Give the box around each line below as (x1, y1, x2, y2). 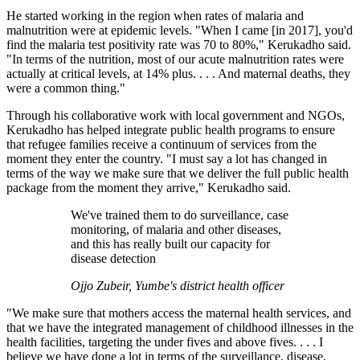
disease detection (71, 252, 156, 266)
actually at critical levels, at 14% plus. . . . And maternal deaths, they (6, 67, 350, 81)
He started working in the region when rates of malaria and (6, 9, 304, 23)
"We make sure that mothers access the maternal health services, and (6, 306, 351, 321)
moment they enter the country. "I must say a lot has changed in (6, 152, 327, 166)
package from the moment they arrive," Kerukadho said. (6, 181, 291, 195)
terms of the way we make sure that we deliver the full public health (6, 166, 349, 181)
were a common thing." (6, 81, 125, 96)
